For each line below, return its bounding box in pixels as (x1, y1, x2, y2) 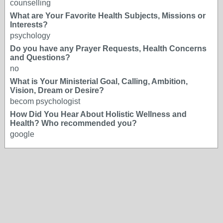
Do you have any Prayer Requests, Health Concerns (10, 44, 207, 53)
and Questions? (10, 53, 70, 62)
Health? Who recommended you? (10, 119, 137, 127)
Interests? (10, 20, 48, 29)
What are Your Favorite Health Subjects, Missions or (10, 11, 206, 20)
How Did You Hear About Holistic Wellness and (10, 110, 187, 118)
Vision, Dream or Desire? (10, 86, 104, 95)
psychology (10, 31, 50, 40)
